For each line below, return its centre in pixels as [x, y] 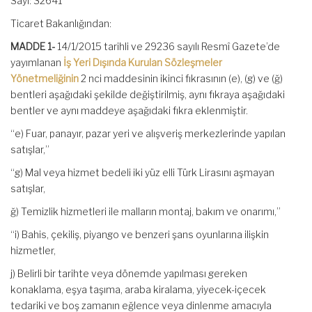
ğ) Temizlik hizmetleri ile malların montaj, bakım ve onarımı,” [146, 211]
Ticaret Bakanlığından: [61, 23]
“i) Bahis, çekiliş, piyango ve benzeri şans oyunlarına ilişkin [140, 234]
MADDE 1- [33, 46]
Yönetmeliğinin [45, 78]
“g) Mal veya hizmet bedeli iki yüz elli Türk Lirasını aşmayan [142, 172]
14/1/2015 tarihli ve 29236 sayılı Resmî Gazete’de [167, 46]
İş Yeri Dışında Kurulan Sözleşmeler [143, 62]
